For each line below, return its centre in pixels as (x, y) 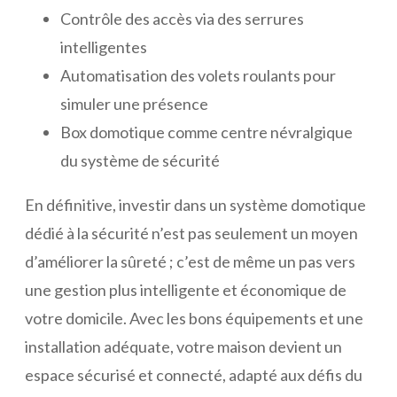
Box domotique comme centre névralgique (206, 132)
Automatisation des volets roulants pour (198, 76)
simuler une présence (134, 104)
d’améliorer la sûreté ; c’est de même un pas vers (190, 262)
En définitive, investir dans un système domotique (195, 205)
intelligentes (104, 47)
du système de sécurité (140, 161)
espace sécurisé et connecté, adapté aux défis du (194, 375)
